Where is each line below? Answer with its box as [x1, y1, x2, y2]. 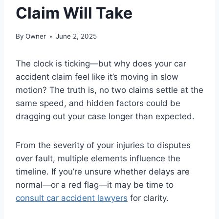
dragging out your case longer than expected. [16, 111, 195, 122]
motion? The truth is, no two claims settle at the [16, 85, 203, 95]
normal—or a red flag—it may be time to [16, 180, 174, 190]
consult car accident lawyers [16, 193, 128, 203]
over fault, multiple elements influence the [16, 153, 180, 164]
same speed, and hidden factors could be [16, 98, 180, 109]
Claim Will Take [16, 3, 132, 22]
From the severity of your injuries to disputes [16, 140, 191, 151]
